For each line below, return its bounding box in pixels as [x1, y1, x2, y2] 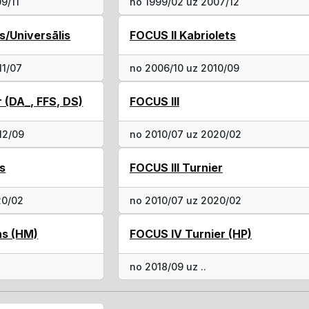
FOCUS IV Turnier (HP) [129, 227, 252, 241]
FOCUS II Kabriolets [129, 28, 236, 42]
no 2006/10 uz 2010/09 [129, 62, 239, 74]
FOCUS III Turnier [129, 161, 223, 175]
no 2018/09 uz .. [129, 261, 206, 272]
